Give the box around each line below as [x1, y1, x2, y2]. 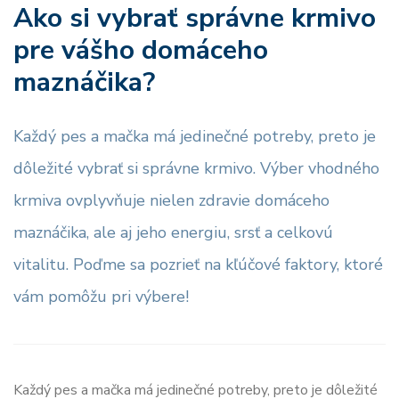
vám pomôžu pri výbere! [13, 285, 189, 307]
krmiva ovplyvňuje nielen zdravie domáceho [13, 189, 330, 211]
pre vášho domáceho [13, 31, 268, 69]
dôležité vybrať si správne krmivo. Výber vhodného [13, 157, 379, 179]
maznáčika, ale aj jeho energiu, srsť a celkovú [13, 221, 333, 243]
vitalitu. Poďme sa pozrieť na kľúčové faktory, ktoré [13, 253, 383, 275]
